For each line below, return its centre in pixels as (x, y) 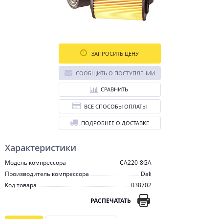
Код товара (21, 185)
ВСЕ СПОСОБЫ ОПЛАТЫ (115, 106)
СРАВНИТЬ (114, 89)
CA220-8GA (136, 163)
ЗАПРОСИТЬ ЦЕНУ (114, 54)
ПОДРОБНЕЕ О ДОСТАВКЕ (115, 123)
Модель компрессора (35, 163)
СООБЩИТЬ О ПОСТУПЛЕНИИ (115, 73)
